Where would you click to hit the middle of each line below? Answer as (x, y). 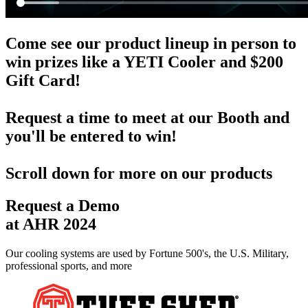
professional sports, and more (69, 265)
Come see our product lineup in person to (151, 43)
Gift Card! (43, 80)
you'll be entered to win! (91, 136)
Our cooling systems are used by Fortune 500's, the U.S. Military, (147, 253)
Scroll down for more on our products (139, 173)
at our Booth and (228, 117)
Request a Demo (63, 205)
